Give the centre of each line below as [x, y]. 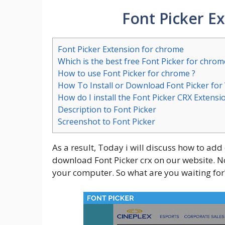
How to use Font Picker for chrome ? [127, 74]
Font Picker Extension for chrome [121, 49]
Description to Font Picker [107, 110]
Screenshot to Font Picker [106, 122]
